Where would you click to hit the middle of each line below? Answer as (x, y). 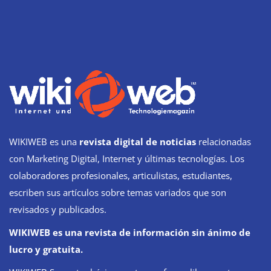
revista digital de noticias (138, 141)
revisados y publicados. (58, 209)
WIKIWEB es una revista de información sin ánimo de (130, 232)
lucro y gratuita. (46, 249)
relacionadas (224, 141)
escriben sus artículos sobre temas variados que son (118, 192)
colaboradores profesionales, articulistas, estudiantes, (121, 175)
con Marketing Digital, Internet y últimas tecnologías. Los (127, 158)
